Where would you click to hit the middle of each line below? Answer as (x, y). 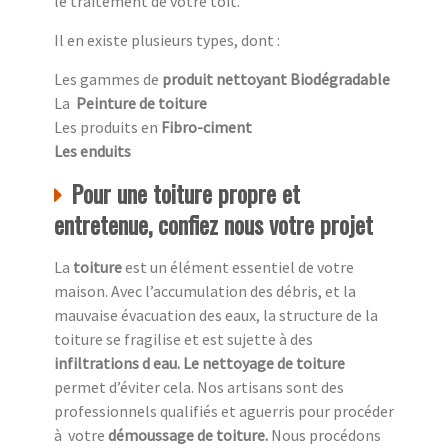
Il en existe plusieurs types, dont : (167, 40)
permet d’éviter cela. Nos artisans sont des (199, 387)
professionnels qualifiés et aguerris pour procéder (224, 411)
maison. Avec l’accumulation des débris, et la (205, 291)
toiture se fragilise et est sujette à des (183, 339)
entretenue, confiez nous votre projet (213, 224)
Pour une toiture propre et (185, 193)
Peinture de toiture (140, 103)
